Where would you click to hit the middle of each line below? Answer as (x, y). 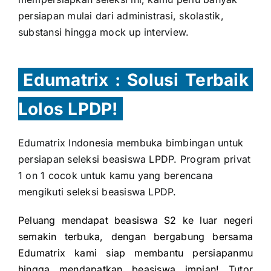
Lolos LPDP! (68, 109)
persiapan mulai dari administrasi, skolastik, (121, 16)
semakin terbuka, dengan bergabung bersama (135, 237)
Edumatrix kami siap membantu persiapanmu (135, 253)
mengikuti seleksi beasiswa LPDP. (99, 192)
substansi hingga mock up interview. (103, 32)
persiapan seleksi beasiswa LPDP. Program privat (135, 159)
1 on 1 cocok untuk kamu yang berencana (116, 176)
